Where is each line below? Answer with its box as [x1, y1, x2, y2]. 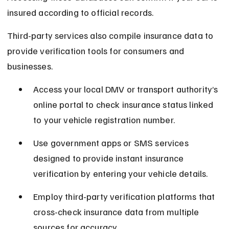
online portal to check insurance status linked [33, 99, 216, 110]
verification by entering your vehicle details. [33, 168, 208, 179]
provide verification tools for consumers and [7, 45, 187, 57]
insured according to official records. [7, 7, 154, 18]
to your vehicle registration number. [33, 114, 175, 126]
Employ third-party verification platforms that [33, 191, 217, 202]
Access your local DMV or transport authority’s [33, 83, 220, 95]
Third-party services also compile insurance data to [7, 30, 216, 41]
